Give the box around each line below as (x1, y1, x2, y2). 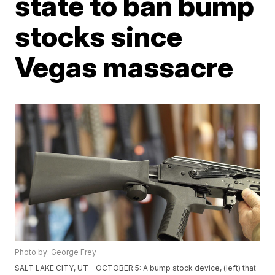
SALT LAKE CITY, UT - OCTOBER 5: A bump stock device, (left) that (15, 263, 257, 273)
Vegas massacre (15, 49, 234, 84)
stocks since (15, 18, 183, 53)
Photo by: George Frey (15, 247, 97, 257)
